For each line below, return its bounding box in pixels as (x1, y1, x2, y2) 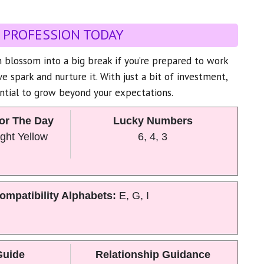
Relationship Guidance (95, 249, 210, 261)
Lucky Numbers (113, 115, 193, 127)
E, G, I (118, 190, 149, 202)
